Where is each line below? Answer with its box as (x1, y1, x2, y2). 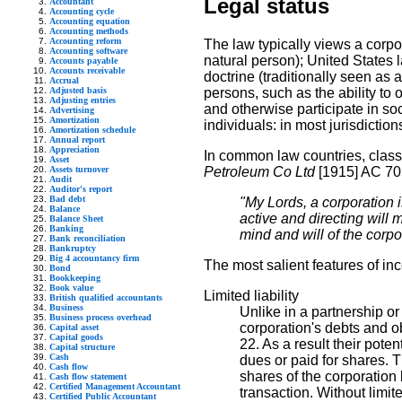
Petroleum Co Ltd (204, 163, 315, 179)
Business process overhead (49, 311, 152, 322)
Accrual (49, 74, 79, 85)
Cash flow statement (49, 371, 127, 381)
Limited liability (204, 287, 299, 303)
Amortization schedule (49, 124, 135, 135)
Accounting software (49, 45, 127, 56)
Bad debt (49, 193, 85, 204)
